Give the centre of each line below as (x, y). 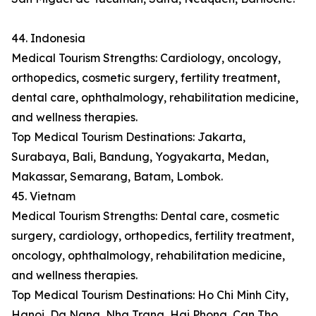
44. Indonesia (48, 38)
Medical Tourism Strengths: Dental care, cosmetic (145, 216)
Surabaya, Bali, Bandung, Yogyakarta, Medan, (140, 157)
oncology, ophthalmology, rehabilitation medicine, (148, 256)
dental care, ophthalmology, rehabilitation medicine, (155, 98)
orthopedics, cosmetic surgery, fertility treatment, (146, 78)
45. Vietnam (43, 196)
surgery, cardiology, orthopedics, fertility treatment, (153, 236)
